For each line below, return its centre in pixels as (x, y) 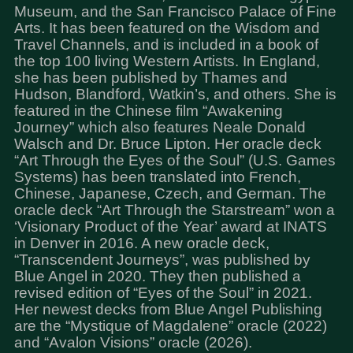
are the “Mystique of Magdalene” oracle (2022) (170, 326)
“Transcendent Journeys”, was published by (162, 260)
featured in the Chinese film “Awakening (148, 111)
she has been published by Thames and (150, 78)
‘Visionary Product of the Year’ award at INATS (170, 227)
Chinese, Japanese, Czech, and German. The (170, 193)
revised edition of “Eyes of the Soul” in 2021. (163, 293)
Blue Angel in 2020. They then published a (157, 276)
